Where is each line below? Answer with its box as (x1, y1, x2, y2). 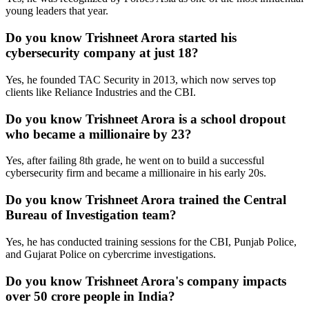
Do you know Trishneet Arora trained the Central (6, 192, 286, 208)
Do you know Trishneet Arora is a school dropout (6, 111, 286, 126)
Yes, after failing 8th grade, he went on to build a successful (6, 154, 264, 167)
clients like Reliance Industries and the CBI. (6, 86, 196, 98)
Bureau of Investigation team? (6, 208, 177, 223)
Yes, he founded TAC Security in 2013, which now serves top (6, 73, 276, 86)
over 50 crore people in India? (6, 288, 175, 303)
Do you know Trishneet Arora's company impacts (6, 273, 286, 288)
